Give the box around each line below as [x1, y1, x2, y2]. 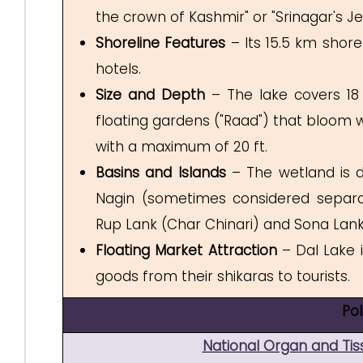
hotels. [96, 59, 161, 79]
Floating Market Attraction [96, 241, 277, 260]
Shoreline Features [96, 33, 226, 53]
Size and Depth [96, 85, 206, 105]
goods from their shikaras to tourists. [96, 267, 354, 286]
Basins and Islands [96, 163, 226, 182]
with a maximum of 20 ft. [96, 137, 288, 156]
